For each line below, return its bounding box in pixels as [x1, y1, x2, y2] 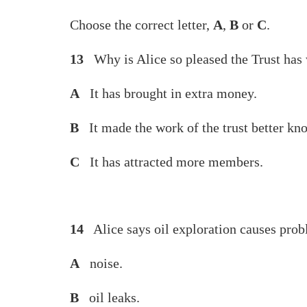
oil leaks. [79, 290, 140, 305]
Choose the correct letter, [70, 17, 213, 32]
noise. [79, 256, 123, 271]
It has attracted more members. [83, 154, 263, 169]
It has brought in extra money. [79, 86, 257, 101]
